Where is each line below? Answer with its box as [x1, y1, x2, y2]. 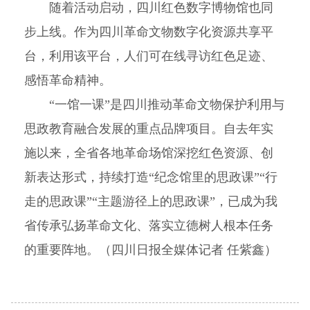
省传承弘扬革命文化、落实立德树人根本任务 [24, 219, 274, 233]
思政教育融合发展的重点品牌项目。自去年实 [24, 122, 274, 136]
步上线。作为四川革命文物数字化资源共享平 [24, 25, 274, 39]
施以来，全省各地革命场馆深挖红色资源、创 [24, 146, 274, 161]
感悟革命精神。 [24, 73, 112, 88]
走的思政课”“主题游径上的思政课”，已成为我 [24, 194, 278, 209]
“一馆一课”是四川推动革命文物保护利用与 [24, 98, 285, 112]
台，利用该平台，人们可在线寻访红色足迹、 [24, 49, 274, 64]
